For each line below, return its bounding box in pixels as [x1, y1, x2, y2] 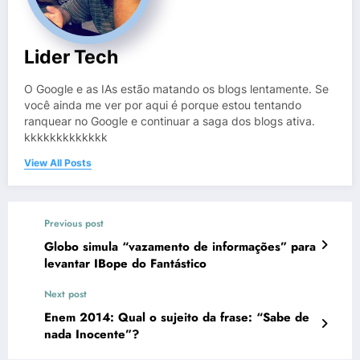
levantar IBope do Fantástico [44, 254, 207, 272]
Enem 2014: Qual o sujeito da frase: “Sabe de [44, 308, 309, 326]
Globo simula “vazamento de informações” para [44, 237, 316, 256]
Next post [44, 286, 87, 301]
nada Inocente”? [44, 325, 139, 343]
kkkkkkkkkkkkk [24, 130, 108, 144]
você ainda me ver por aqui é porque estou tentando [24, 98, 301, 112]
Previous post [44, 215, 104, 231]
